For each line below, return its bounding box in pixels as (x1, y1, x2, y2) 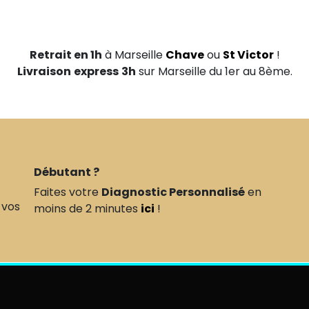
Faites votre (34, 184, 101, 201)
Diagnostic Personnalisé (101, 184, 245, 201)
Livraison (17, 63, 71, 80)
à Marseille (101, 47, 166, 63)
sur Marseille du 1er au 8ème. (135, 63, 292, 80)
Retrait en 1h (29, 47, 102, 63)
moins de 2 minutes (34, 201, 141, 217)
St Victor (222, 47, 274, 63)
